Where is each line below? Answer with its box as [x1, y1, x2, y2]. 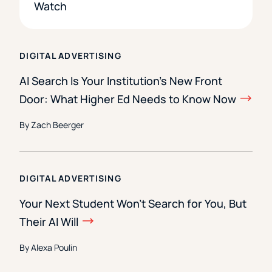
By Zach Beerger [19, 118, 84, 131]
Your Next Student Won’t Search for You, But [19, 195, 246, 211]
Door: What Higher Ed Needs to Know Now [19, 91, 236, 106]
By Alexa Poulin [19, 241, 77, 253]
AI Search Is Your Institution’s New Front [19, 73, 222, 88]
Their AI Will [19, 214, 78, 229]
